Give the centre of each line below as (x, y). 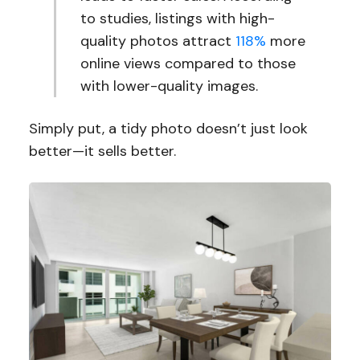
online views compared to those (188, 64)
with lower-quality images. (170, 86)
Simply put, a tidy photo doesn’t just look (168, 129)
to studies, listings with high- (178, 19)
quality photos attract (158, 41)
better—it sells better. (104, 151)
